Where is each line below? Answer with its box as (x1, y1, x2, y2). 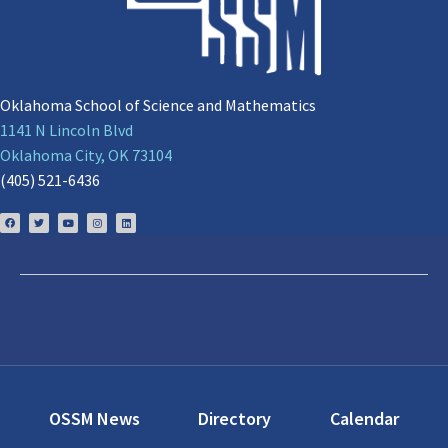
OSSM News (49, 406, 141, 430)
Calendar (329, 406, 399, 430)
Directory (198, 406, 272, 430)
